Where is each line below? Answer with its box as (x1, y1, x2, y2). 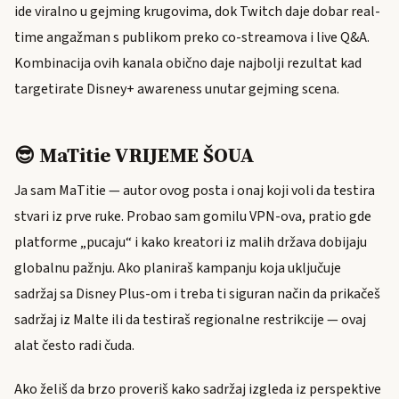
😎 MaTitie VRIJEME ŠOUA (14, 141, 255, 169)
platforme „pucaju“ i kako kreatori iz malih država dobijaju (14, 232, 367, 252)
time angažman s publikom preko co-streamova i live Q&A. (14, 27, 370, 47)
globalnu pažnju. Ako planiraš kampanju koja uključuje (14, 257, 341, 278)
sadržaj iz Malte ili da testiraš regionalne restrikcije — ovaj (14, 309, 366, 330)
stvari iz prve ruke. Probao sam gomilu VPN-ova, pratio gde (14, 206, 371, 226)
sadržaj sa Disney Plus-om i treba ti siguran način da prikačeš (14, 283, 380, 304)
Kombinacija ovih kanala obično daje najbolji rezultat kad (14, 53, 362, 73)
